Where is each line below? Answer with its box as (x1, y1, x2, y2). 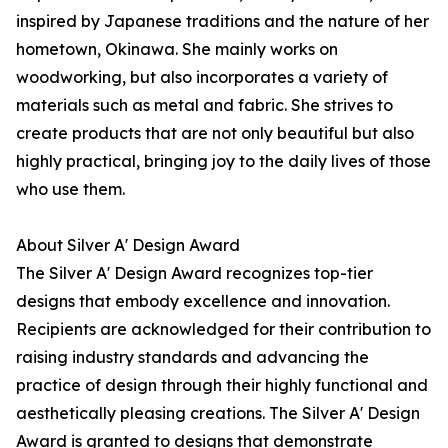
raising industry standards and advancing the (16, 347, 369, 368)
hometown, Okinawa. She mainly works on (16, 39, 338, 60)
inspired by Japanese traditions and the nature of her (16, 11, 429, 32)
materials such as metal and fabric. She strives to (16, 95, 393, 116)
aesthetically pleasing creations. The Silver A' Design (16, 403, 420, 424)
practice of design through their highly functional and (16, 375, 428, 396)
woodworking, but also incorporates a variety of (16, 67, 388, 88)
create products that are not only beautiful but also (16, 123, 414, 144)
